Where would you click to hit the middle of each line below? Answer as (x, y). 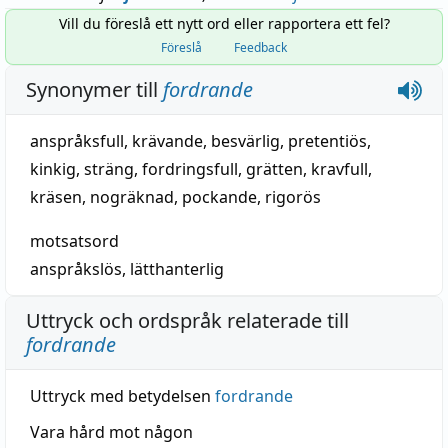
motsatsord (74, 241)
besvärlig (245, 141)
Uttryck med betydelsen (122, 396)
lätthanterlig (177, 269)
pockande (219, 197)
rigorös (293, 197)
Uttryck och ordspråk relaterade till (187, 320)
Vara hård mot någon (111, 432)
